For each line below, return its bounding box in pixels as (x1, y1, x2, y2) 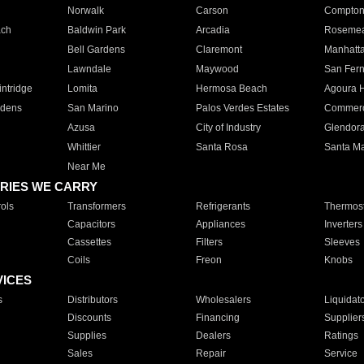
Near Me (67, 161, 106, 172)
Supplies (67, 330, 106, 341)
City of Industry (195, 122, 261, 133)
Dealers (195, 330, 231, 341)
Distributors (67, 294, 118, 305)
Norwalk (67, 5, 104, 16)
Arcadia (195, 24, 230, 36)
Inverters (323, 219, 362, 230)
